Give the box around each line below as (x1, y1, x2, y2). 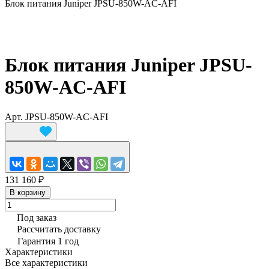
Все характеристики (5, 257, 88, 268)
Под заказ (17, 212, 56, 223)
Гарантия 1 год (17, 235, 79, 246)
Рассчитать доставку (17, 223, 101, 234)
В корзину (10, 187, 46, 197)
